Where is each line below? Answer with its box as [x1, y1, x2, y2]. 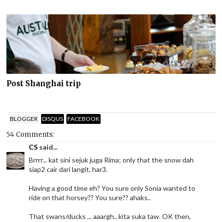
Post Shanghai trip [6, 78, 81, 88]
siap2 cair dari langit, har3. [29, 165, 108, 174]
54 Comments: [6, 130, 55, 139]
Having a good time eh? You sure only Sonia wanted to [29, 184, 196, 193]
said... [38, 143, 58, 152]
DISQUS [42, 114, 63, 122]
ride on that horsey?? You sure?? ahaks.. [29, 193, 151, 202]
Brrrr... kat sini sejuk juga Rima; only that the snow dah [29, 156, 194, 165]
